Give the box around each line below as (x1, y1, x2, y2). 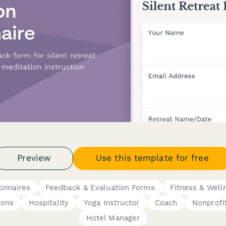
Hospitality (28, 198, 69, 207)
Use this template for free (96, 153, 209, 163)
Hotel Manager (86, 213, 140, 222)
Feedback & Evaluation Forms (45, 183, 155, 192)
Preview (17, 153, 51, 163)
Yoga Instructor (84, 198, 140, 207)
